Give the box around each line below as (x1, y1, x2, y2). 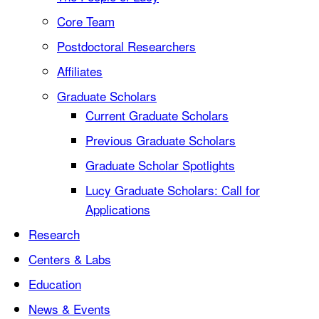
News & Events (28, 300, 110, 318)
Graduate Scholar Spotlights (85, 156, 235, 174)
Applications (85, 200, 150, 218)
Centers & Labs (28, 250, 111, 268)
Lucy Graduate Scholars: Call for (85, 181, 260, 199)
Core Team (57, 12, 115, 30)
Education (28, 275, 81, 293)
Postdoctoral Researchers (57, 37, 196, 55)
